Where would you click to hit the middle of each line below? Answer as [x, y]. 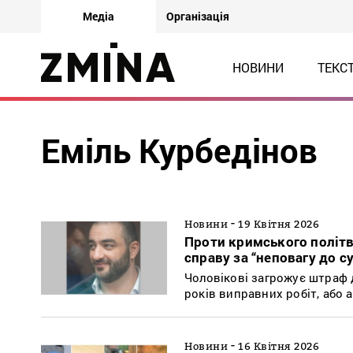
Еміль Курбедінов [179, 150]
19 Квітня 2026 [279, 223]
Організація [198, 16]
